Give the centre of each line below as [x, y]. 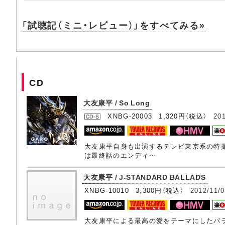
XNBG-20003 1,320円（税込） [157, 116]
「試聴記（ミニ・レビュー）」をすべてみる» [114, 25]
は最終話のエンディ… [120, 155]
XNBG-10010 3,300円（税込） [137, 190]
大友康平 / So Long [117, 102]
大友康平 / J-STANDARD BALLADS [145, 177]
